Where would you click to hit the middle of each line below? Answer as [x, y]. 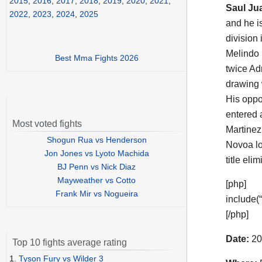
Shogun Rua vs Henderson [96, 140]
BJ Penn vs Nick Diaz [96, 167]
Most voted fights [47, 124]
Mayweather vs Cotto [96, 180]
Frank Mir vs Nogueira [96, 194]
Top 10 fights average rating [70, 243]
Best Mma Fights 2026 [96, 58]
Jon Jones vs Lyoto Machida [96, 154]
